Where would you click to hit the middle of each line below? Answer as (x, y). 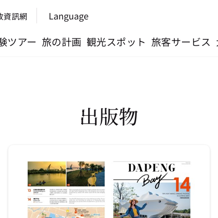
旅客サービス (181, 42)
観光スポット (116, 42)
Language (68, 16)
